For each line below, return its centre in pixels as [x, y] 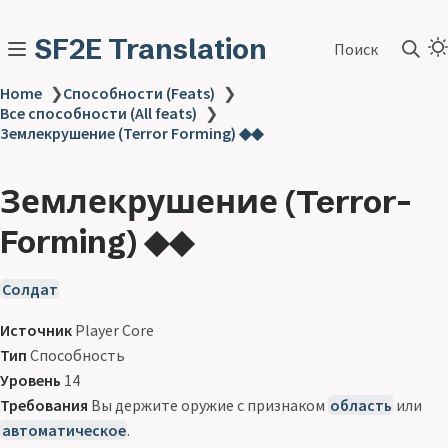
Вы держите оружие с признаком [208, 405]
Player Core [113, 330]
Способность [76, 355]
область [360, 405]
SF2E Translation [150, 49]
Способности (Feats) [139, 93]
